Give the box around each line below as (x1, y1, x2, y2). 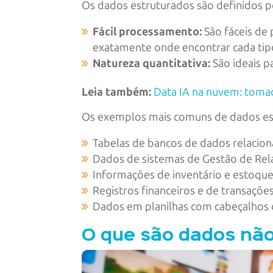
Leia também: (82, 85, 152, 99)
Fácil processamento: (93, 25, 202, 39)
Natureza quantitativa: (93, 57, 211, 71)
